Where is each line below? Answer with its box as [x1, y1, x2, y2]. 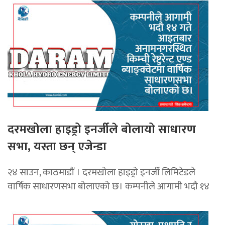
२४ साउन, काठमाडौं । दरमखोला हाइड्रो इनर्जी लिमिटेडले [8, 164, 195, 181]
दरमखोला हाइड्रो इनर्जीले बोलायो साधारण [8, 120, 196, 140]
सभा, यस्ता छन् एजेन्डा [8, 137, 106, 157]
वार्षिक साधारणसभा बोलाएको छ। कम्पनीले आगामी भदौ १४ [8, 178, 209, 195]
